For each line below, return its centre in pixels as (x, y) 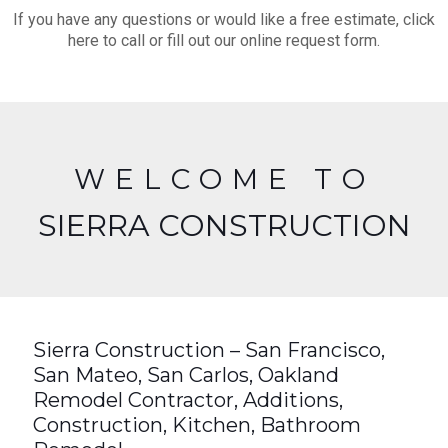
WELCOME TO (224, 179)
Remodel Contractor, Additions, (188, 400)
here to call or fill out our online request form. (224, 40)
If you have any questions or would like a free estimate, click (224, 19)
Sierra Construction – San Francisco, (209, 350)
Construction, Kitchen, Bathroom (197, 425)
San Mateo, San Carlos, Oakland (186, 375)
